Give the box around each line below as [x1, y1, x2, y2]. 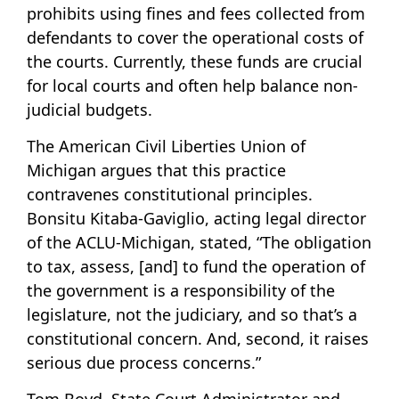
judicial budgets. [27, 98, 152, 120]
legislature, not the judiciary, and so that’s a [27, 304, 357, 326]
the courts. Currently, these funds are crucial [27, 50, 362, 72]
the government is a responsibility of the [27, 280, 335, 302]
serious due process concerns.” [27, 352, 261, 374]
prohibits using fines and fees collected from [27, 2, 365, 24]
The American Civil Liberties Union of [27, 135, 305, 158]
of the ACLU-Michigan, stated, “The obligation [27, 232, 371, 254]
